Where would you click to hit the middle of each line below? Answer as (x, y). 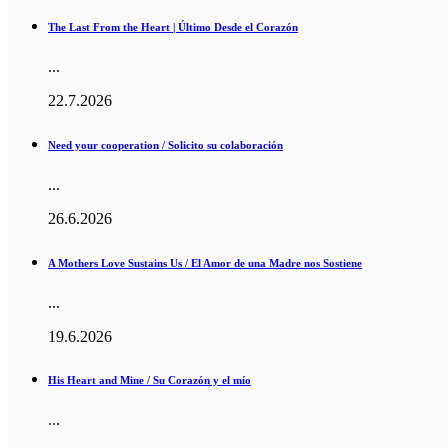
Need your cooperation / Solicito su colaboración (165, 144)
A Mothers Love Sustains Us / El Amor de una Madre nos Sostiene (205, 262)
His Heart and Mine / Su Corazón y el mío (149, 380)
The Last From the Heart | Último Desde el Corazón (173, 26)
